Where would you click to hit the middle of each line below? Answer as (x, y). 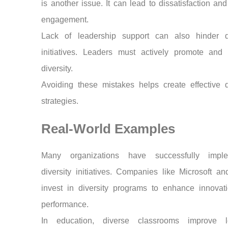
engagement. (65, 20)
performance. (65, 204)
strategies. (60, 101)
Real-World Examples (108, 129)
